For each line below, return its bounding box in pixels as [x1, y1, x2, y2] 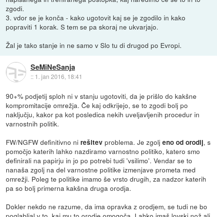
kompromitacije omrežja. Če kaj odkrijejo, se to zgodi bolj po [6, 100, 188, 110]
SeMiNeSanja [30, 62, 75, 73]
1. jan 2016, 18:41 [34, 72, 82, 81]
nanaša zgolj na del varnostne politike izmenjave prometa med [6, 164, 196, 174]
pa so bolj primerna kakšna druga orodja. [6, 183, 132, 193]
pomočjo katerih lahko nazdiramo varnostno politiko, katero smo [6, 146, 201, 156]
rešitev [80, 137, 105, 147]
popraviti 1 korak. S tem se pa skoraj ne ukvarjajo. [6, 21, 159, 31]
